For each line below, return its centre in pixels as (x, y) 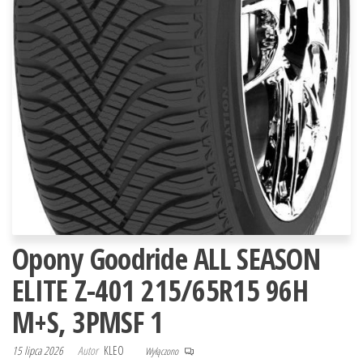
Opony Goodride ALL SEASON (166, 258)
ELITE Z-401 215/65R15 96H (160, 290)
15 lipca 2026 (39, 350)
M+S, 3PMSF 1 (88, 322)
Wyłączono (162, 351)
